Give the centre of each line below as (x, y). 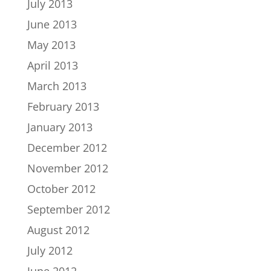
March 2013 (57, 86)
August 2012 (58, 230)
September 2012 (68, 210)
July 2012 (50, 251)
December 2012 (67, 148)
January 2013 (60, 127)
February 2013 (63, 107)
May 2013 (51, 45)
